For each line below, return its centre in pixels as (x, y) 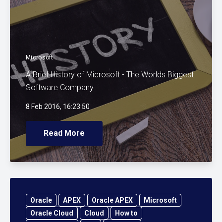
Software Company (60, 87)
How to (126, 213)
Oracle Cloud (52, 213)
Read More (64, 133)
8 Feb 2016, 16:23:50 (58, 106)
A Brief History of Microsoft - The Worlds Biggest (110, 74)
